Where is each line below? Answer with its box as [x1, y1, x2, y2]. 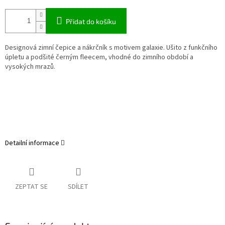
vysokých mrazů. [5, 62, 55, 72]
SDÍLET [68, 182, 88, 192]
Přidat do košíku [66, 17, 116, 26]
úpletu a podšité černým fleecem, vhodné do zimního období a [5, 52, 193, 63]
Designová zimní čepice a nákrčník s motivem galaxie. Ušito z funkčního [5, 43, 217, 53]
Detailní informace [5, 138, 59, 149]
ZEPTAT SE [15, 182, 48, 192]
